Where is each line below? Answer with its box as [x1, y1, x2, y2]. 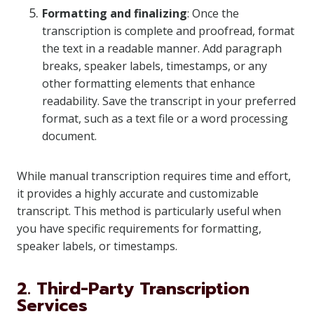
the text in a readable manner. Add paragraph [42, 41, 282, 56]
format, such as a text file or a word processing [42, 111, 288, 126]
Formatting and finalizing [42, 6, 187, 21]
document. [42, 128, 97, 144]
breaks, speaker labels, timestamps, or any [42, 58, 267, 74]
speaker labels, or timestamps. [17, 238, 177, 254]
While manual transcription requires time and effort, [17, 168, 291, 184]
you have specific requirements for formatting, [17, 221, 261, 236]
